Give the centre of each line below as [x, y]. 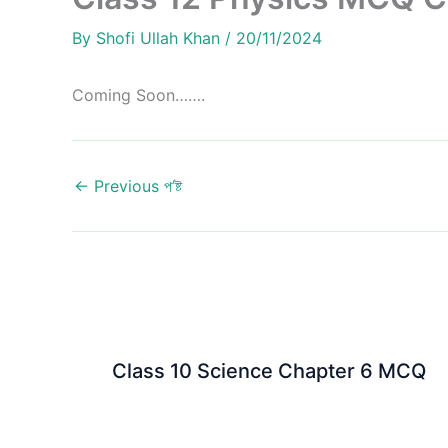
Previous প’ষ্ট [135, 186]
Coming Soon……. [138, 95]
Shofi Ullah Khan [160, 38]
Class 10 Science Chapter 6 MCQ [269, 371]
